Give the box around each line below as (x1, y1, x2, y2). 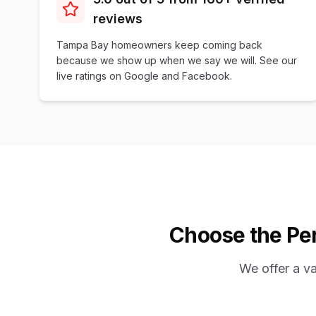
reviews (93, 11, 142, 26)
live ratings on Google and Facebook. (56, 70, 232, 82)
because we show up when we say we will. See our (56, 54, 297, 66)
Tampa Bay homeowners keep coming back (56, 39, 262, 51)
